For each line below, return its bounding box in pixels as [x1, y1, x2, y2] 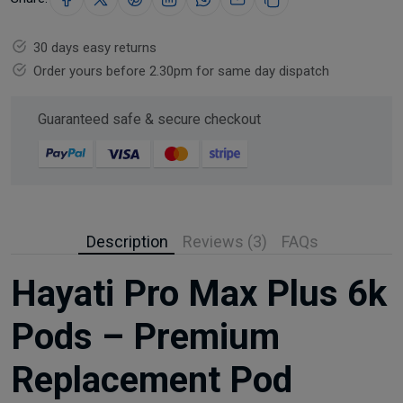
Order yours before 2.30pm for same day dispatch [33, 62, 329, 79]
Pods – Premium [11, 315, 280, 358]
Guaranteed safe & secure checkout [38, 110, 261, 128]
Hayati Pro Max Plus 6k [11, 272, 387, 315]
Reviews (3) [183, 231, 267, 251]
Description [86, 231, 168, 251]
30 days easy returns [33, 39, 157, 56]
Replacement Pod [11, 358, 292, 401]
